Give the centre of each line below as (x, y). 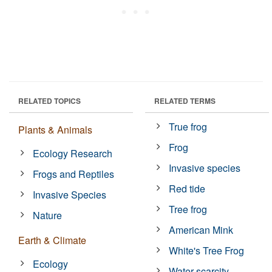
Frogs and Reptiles (74, 174)
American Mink (201, 229)
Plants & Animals (55, 129)
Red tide (187, 188)
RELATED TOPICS (49, 100)
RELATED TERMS (185, 100)
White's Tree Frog (207, 250)
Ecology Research (73, 153)
